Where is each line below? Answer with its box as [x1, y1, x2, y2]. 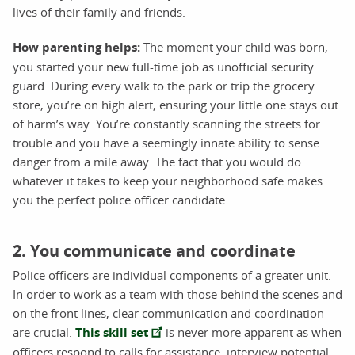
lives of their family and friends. [13, 3, 185, 20]
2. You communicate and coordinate [13, 239, 296, 261]
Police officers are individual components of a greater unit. [13, 266, 331, 283]
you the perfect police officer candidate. [13, 191, 228, 208]
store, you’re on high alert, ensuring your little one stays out [13, 96, 338, 113]
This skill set [75, 323, 149, 341]
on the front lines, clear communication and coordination [13, 304, 324, 321]
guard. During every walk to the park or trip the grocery [13, 77, 315, 94]
